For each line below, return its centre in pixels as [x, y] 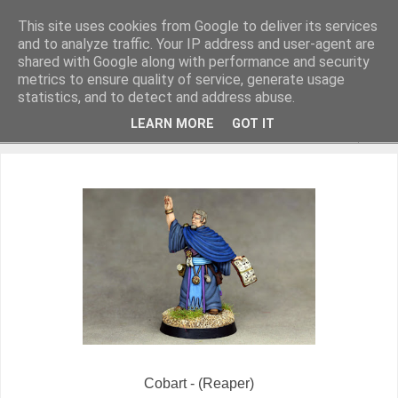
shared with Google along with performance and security [194, 62]
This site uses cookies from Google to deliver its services [198, 26]
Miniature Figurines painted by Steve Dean [143, 90]
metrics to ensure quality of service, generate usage [181, 80]
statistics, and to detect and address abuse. [156, 97]
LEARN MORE [172, 124]
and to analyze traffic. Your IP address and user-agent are [196, 44]
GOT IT [253, 124]
